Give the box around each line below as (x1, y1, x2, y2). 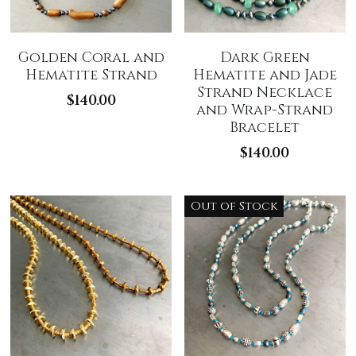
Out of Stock (191, 197, 278, 215)
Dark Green (219, 47, 310, 68)
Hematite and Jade (192, 64, 337, 85)
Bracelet (230, 117, 300, 137)
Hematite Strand (25, 64, 157, 85)
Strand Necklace (197, 82, 333, 103)
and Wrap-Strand (196, 99, 334, 120)
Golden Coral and (17, 47, 164, 68)
